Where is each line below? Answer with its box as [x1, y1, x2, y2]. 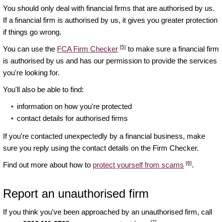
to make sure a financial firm [126, 45, 219, 54]
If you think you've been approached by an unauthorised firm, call [3, 208, 212, 217]
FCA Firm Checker [57, 45, 118, 54]
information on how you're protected [17, 102, 132, 111]
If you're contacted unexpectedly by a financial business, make [3, 132, 205, 141]
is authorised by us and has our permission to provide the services [3, 56, 217, 65]
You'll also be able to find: [3, 85, 84, 94]
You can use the [3, 45, 57, 54]
